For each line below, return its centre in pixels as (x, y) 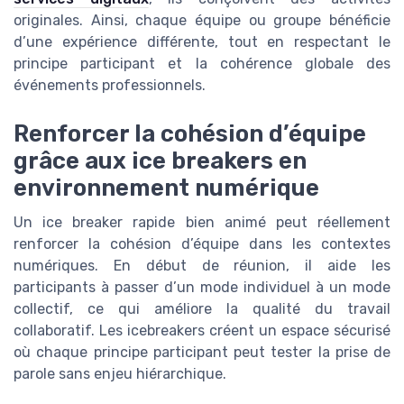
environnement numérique (166, 188)
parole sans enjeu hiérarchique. (120, 374)
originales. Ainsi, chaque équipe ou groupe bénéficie (202, 20)
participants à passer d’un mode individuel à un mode (202, 288)
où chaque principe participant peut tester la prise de (202, 353)
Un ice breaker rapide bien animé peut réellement (202, 223)
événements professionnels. (110, 85)
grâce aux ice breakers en (160, 161)
